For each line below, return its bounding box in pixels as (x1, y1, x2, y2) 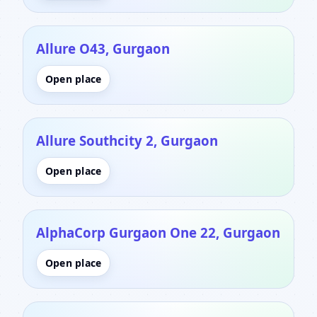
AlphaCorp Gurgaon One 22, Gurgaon (36, 223, 280, 241)
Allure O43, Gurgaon (36, 39, 170, 57)
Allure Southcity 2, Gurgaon (36, 131, 218, 149)
